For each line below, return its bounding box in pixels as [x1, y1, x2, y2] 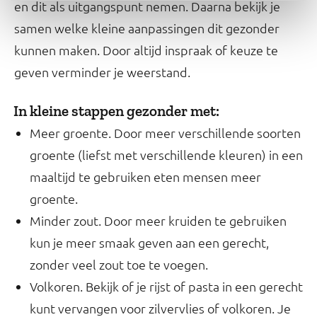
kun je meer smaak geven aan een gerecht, [30, 234, 269, 250]
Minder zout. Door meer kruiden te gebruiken [30, 212, 287, 229]
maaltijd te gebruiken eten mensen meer [30, 168, 261, 185]
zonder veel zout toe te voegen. [30, 256, 208, 272]
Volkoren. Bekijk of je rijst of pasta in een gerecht [30, 278, 303, 294]
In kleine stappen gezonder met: [13, 102, 219, 120]
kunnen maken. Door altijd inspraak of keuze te [14, 42, 278, 58]
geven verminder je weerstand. [14, 64, 190, 80]
